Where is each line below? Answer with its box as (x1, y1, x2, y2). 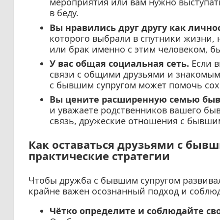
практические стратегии (28, 148, 170, 164)
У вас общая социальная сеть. (49, 57, 189, 69)
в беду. (49, 7, 79, 19)
